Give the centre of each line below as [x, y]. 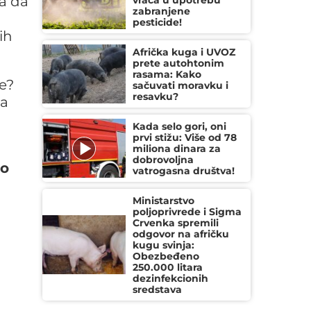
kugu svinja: [163, 245]
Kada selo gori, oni [179, 126]
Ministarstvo [163, 201]
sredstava [157, 289]
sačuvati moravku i [180, 85]
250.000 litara [168, 267]
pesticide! [157, 22]
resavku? [155, 96]
